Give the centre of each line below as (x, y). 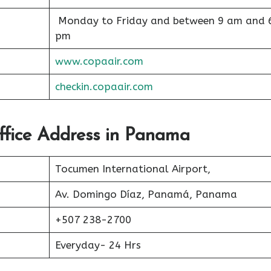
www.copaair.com (99, 61)
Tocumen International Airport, (132, 168)
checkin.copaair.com (104, 87)
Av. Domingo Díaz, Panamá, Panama (146, 194)
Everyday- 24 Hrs (98, 245)
